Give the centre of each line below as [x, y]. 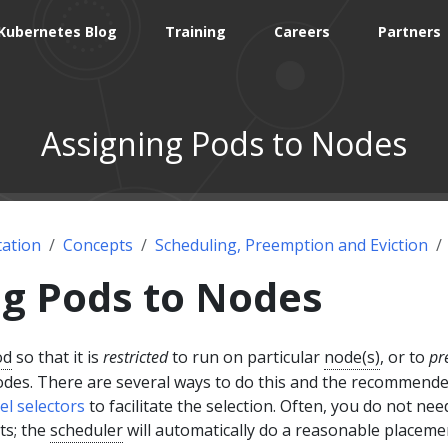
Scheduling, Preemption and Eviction [291, 244]
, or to [404, 356]
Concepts [98, 244]
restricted [135, 356]
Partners [410, 31]
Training [196, 31]
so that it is [57, 356]
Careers [302, 31]
